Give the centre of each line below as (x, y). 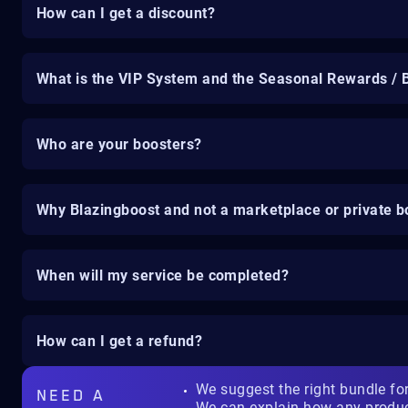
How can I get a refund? (120, 341)
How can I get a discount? (126, 13)
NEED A (71, 396)
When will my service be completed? (163, 275)
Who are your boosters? (119, 144)
